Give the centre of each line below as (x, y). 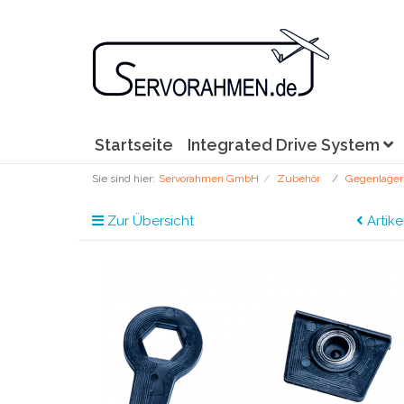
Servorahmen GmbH (209, 179)
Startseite (134, 145)
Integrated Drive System (285, 145)
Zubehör (298, 179)
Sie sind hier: (124, 179)
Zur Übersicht (149, 221)
